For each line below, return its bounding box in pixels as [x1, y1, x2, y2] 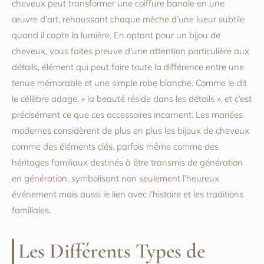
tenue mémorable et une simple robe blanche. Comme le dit [12, 77, 247, 89]
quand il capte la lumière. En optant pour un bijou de [12, 29, 220, 41]
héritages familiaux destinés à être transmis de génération [12, 157, 243, 169]
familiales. [12, 204, 51, 216]
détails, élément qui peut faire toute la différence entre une [12, 61, 244, 73]
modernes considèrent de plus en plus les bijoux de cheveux [12, 125, 249, 137]
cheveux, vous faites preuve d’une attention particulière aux [12, 45, 249, 57]
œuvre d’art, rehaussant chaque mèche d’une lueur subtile [12, 14, 245, 25]
